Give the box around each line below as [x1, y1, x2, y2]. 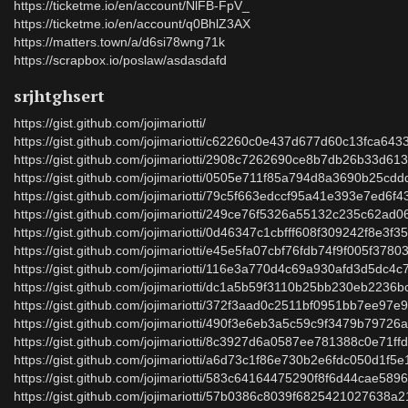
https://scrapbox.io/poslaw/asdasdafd [14, 53, 227, 67]
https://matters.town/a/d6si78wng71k [14, 35, 225, 49]
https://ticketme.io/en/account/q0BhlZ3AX [14, 16, 250, 31]
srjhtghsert [14, 85, 105, 107]
